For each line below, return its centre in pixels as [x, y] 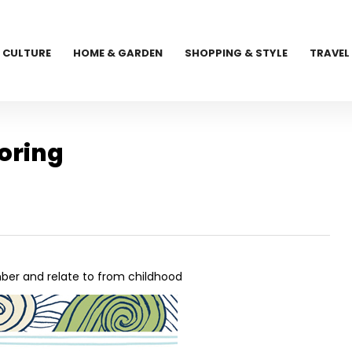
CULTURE [27, 53]
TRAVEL [330, 53]
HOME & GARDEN [118, 53]
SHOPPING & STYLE [236, 53]
